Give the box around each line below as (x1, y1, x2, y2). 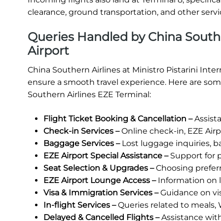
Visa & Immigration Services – (43, 188, 158, 198)
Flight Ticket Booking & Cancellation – (43, 114, 192, 124)
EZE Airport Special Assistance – (43, 151, 170, 161)
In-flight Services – (43, 200, 116, 210)
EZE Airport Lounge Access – (43, 176, 156, 185)
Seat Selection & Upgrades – (43, 163, 156, 173)
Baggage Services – (43, 139, 120, 148)
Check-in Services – (43, 126, 119, 136)
